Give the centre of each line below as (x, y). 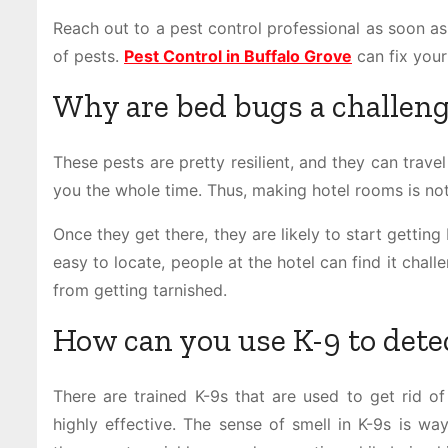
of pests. (88, 56)
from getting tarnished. (142, 290)
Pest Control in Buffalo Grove (238, 56)
